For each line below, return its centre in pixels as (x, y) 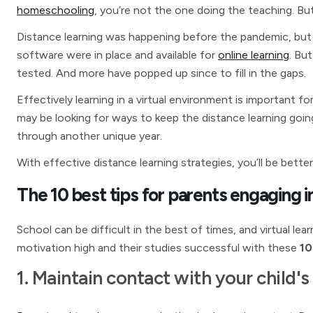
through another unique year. (89, 136)
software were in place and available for (117, 55)
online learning (254, 55)
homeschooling (56, 10)
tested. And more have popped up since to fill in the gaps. (161, 73)
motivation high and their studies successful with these (157, 248)
